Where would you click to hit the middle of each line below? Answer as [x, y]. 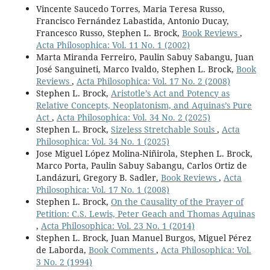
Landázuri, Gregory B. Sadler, [98, 177]
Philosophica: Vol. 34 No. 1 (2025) [102, 141]
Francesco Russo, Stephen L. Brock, [109, 33]
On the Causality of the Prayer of [177, 201]
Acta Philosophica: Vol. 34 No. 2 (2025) [133, 117]
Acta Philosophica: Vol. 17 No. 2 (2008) [153, 81]
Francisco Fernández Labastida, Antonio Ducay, [132, 20]
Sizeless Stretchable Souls [164, 129]
